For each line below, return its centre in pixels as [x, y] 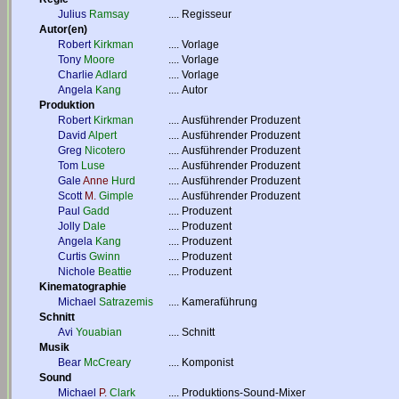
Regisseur [207, 14]
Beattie [115, 272]
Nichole [77, 272]
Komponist [208, 362]
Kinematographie [83, 287]
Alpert [102, 135]
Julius [72, 14]
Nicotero [105, 151]
